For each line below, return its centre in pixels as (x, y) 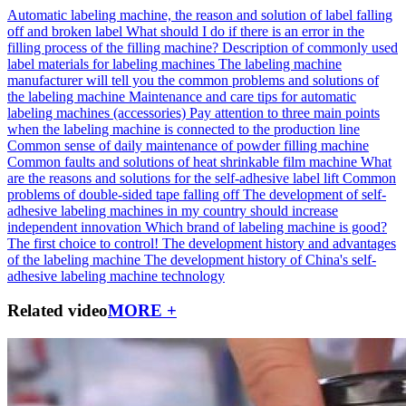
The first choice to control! (83, 243)
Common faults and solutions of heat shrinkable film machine (182, 161)
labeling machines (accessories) (97, 112)
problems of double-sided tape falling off (123, 194)
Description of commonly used (310, 47)
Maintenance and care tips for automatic (242, 96)
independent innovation (74, 227)
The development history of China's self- (260, 259)
